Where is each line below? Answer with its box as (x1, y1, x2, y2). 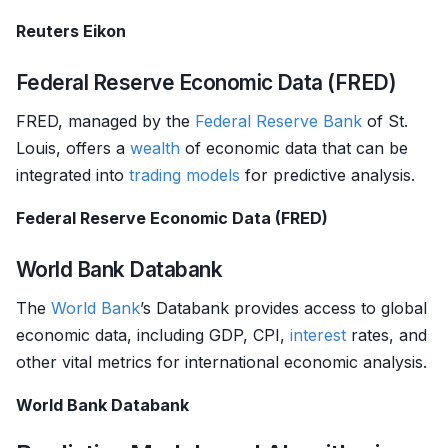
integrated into (16, 165, 129, 185)
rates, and (346, 325, 427, 345)
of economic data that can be (180, 138, 408, 158)
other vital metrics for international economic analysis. (16, 352, 427, 372)
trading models (129, 165, 240, 185)
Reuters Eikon (16, 21, 126, 41)
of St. (362, 111, 408, 131)
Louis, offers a (16, 138, 130, 158)
